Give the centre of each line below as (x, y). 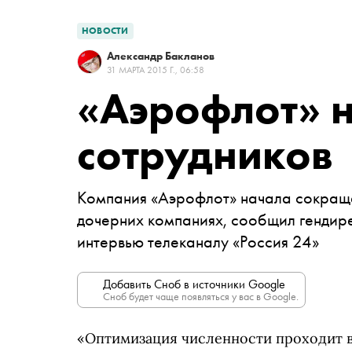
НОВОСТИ (105, 31)
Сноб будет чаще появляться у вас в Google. (201, 296)
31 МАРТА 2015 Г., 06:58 (156, 70)
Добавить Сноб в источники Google (194, 284)
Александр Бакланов (161, 56)
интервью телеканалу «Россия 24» (198, 242)
